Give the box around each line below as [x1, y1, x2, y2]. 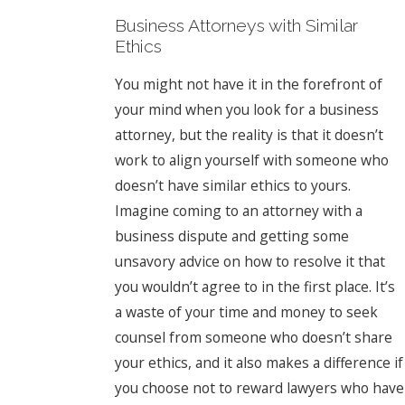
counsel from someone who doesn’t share [114, 326, 392, 347]
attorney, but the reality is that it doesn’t [114, 124, 383, 145]
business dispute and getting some [114, 225, 349, 246]
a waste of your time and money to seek [114, 301, 378, 322]
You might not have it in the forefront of [114, 73, 382, 94]
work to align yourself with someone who [114, 149, 389, 170]
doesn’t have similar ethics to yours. [114, 174, 351, 195]
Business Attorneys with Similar [114, 15, 358, 37]
